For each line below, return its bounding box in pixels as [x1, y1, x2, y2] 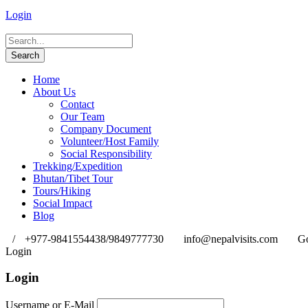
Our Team [60, 110, 104, 122]
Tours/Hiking [33, 184, 91, 197]
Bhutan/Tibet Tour [33, 172, 113, 184]
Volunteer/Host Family [60, 135, 159, 147]
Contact [60, 98, 94, 110]
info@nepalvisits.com [184, 232, 280, 245]
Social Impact [33, 197, 92, 209]
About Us [33, 85, 76, 98]
